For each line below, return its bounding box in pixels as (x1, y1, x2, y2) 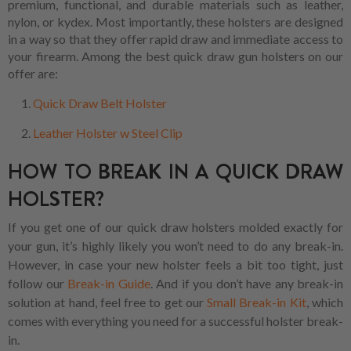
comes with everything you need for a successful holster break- (8, 313, 343, 328)
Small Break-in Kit (203, 294, 306, 309)
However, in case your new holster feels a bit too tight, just (8, 256, 343, 272)
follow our (8, 275, 64, 291)
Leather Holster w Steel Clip (33, 125, 183, 140)
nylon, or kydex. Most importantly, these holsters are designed (8, 13, 343, 29)
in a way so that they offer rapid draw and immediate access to (8, 31, 343, 46)
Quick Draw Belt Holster (33, 95, 167, 110)
